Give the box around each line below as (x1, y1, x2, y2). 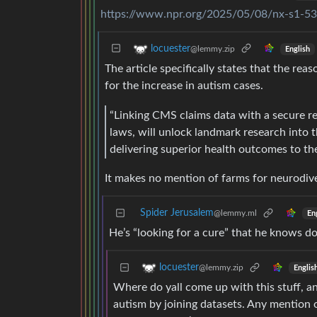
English (284, 45, 310, 53)
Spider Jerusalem (140, 208, 214, 219)
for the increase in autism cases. (105, 80, 263, 91)
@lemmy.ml (214, 209, 257, 218)
